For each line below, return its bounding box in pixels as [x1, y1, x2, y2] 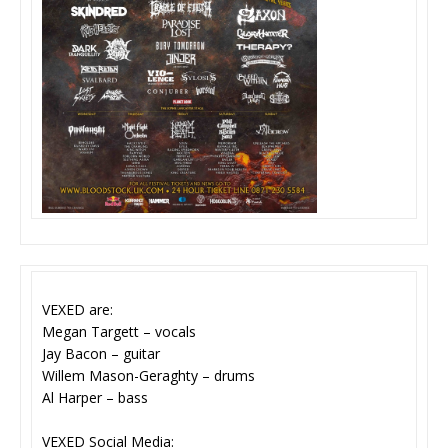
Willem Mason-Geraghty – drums [42, 366, 255, 386]
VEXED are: [42, 300, 113, 320]
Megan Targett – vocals [42, 322, 196, 342]
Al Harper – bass [42, 388, 148, 408]
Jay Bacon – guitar [42, 344, 160, 364]
